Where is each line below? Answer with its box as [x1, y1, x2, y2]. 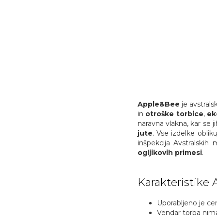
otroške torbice [145, 109, 203, 118]
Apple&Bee [137, 99, 180, 108]
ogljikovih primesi [137, 148, 202, 157]
